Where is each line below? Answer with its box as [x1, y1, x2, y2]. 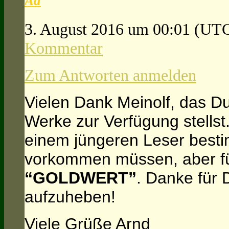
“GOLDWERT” [25, 169, 136, 188]
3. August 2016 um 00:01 [25, 20, 194, 39]
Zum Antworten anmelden [25, 66, 196, 85]
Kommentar [25, 39, 103, 58]
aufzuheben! [25, 188, 116, 207]
